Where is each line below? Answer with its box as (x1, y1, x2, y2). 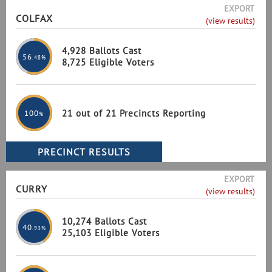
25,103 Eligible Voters (62, 227, 160, 239)
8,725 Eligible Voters (62, 56, 154, 68)
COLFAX (16, 12, 53, 24)
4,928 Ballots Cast (62, 45, 141, 56)
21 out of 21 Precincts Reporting (62, 107, 206, 119)
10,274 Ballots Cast (62, 216, 147, 227)
